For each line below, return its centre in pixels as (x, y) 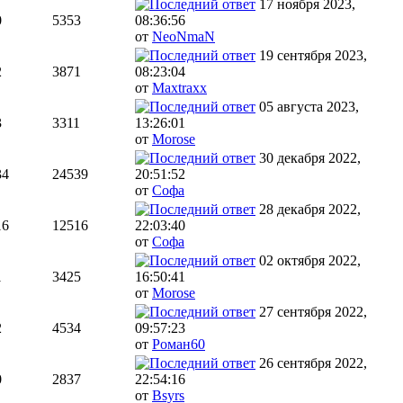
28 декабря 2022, (310, 210)
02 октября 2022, (310, 261)
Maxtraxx (179, 88)
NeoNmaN (184, 37)
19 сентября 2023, (313, 56)
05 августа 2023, (309, 107)
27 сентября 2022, (313, 312)
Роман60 (179, 345)
